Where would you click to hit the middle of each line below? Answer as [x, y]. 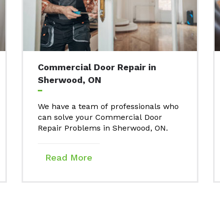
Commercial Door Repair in [97, 67]
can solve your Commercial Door [100, 117]
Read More [69, 158]
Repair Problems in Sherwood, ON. [103, 128]
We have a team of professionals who [108, 107]
